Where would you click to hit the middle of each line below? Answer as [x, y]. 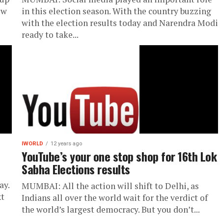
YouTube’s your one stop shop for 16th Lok [119, 156]
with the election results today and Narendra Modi [120, 23]
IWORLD [32, 144]
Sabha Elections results [76, 169]
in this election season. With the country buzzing [116, 11]
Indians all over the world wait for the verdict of [115, 198]
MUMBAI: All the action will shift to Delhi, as [110, 186]
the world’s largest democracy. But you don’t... [111, 209]
